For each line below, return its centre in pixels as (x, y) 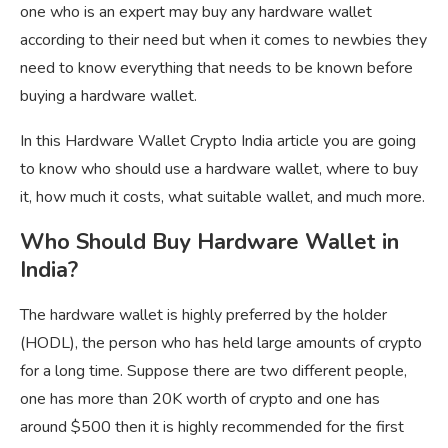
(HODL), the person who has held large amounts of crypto (221, 343)
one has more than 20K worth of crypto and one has (200, 399)
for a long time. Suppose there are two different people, (213, 371)
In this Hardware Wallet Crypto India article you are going (218, 141)
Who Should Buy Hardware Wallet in (209, 242)
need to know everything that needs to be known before (216, 68)
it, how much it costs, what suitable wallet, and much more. (222, 197)
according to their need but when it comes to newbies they (223, 40)
